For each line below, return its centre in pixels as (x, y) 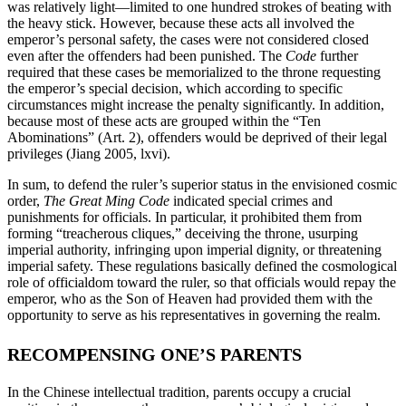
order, (25, 201)
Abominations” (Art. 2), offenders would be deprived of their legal (197, 138)
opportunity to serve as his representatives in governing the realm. (194, 315)
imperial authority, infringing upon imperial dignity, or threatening (194, 250)
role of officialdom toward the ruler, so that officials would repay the (202, 283)
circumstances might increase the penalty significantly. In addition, (196, 105)
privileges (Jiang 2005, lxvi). (89, 154)
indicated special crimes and (251, 201)
